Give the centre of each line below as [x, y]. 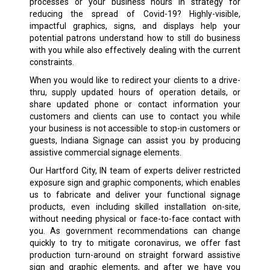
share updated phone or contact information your [135, 104]
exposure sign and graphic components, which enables [135, 182]
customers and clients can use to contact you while [135, 116]
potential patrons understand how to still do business [135, 38]
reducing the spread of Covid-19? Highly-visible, [135, 14]
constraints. [52, 62]
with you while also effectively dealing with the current [135, 50]
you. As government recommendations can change [135, 231]
